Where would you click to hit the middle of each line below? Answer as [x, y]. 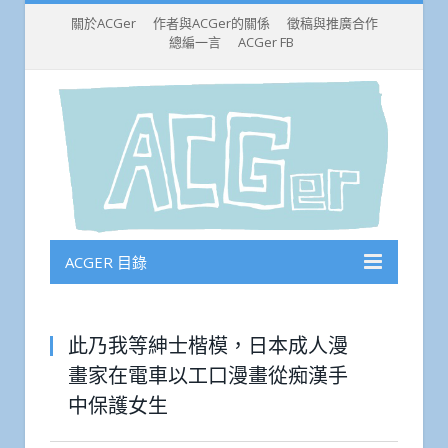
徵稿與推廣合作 [332, 23]
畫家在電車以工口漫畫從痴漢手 [208, 375]
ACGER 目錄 [106, 262]
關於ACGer [103, 23]
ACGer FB [265, 42]
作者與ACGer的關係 [211, 23]
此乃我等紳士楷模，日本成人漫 [208, 345]
